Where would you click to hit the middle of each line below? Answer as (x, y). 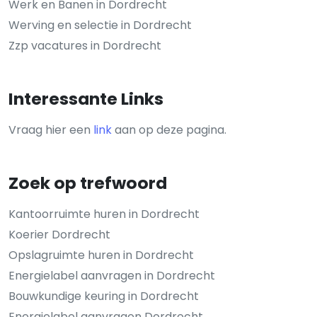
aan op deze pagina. (169, 129)
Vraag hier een (51, 129)
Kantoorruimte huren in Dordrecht (104, 214)
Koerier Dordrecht (59, 234)
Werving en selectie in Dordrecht (100, 25)
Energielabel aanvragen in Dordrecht (112, 275)
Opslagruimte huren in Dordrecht (101, 255)
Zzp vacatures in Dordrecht (85, 45)
